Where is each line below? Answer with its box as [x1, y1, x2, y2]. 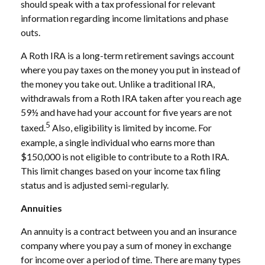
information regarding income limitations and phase [21, 12, 228, 24]
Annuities [21, 202, 62, 214]
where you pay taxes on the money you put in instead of [21, 64, 241, 76]
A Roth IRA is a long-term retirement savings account [21, 50, 234, 62]
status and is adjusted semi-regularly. [21, 179, 169, 190]
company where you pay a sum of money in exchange [21, 239, 231, 251]
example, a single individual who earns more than [21, 136, 215, 148]
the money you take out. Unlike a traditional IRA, [21, 78, 215, 90]
